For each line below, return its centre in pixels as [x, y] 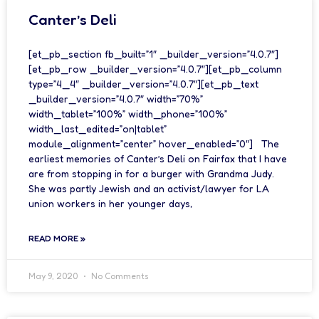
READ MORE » [57, 238]
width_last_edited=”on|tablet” [98, 129]
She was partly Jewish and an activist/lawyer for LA [149, 188]
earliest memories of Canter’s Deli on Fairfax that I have [158, 158]
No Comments [119, 276]
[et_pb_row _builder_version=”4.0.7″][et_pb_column [155, 69]
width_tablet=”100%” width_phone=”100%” [128, 114]
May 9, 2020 [54, 276]
